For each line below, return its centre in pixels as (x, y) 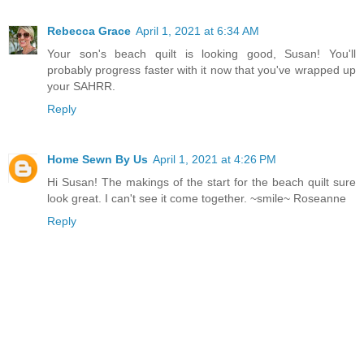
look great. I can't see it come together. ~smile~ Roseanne (197, 198)
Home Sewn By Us (97, 159)
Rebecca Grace (89, 31)
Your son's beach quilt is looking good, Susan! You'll (201, 54)
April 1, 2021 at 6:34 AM (197, 31)
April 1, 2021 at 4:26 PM (214, 159)
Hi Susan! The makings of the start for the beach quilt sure (201, 182)
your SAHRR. (81, 86)
